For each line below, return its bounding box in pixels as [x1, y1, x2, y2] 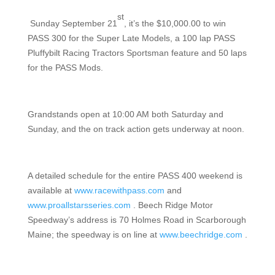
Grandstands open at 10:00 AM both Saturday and [27, 109, 223, 119]
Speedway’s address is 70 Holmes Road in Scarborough [27, 215, 246, 225]
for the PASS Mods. [27, 63, 103, 72]
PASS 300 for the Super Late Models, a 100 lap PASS [27, 33, 235, 43]
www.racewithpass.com [74, 185, 165, 195]
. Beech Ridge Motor [130, 200, 213, 210]
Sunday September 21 [29, 18, 117, 28]
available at [27, 185, 74, 195]
